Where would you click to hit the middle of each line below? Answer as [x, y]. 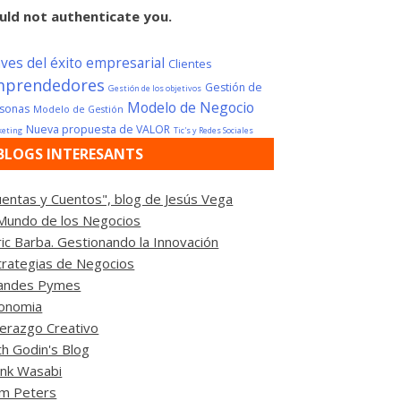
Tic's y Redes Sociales [214, 130]
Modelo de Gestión [79, 108]
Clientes [191, 63]
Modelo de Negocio [191, 107]
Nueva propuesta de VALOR [98, 129]
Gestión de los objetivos [155, 88]
